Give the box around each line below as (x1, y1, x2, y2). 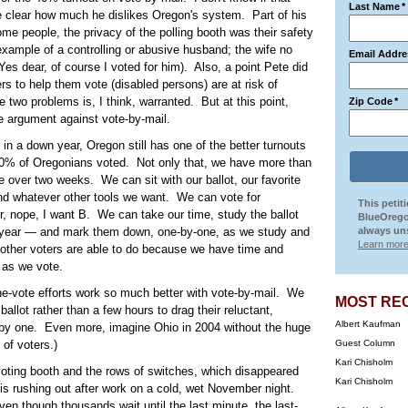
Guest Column (335, 338, 395, 348)
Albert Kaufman (335, 319, 401, 329)
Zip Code (349, 96, 393, 107)
